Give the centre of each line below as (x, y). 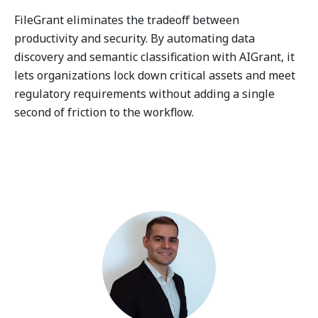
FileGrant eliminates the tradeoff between (127, 20)
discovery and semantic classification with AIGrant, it (154, 57)
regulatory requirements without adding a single (144, 94)
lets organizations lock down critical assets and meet (155, 75)
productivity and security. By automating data (135, 38)
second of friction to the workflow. (104, 112)
